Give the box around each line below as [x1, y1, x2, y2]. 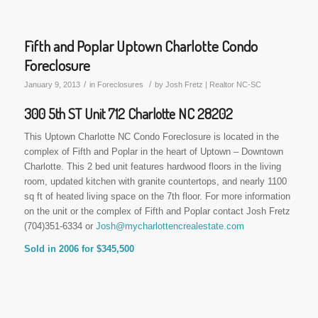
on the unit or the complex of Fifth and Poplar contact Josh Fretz [23, 206, 290, 217]
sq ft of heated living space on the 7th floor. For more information [23, 191, 290, 202]
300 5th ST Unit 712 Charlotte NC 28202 [23, 104, 233, 124]
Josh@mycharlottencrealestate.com [95, 221, 244, 232]
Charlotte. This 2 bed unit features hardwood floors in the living [23, 161, 281, 172]
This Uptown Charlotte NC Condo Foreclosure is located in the [23, 131, 279, 143]
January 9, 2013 [23, 80, 80, 89]
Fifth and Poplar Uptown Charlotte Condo [23, 36, 258, 56]
